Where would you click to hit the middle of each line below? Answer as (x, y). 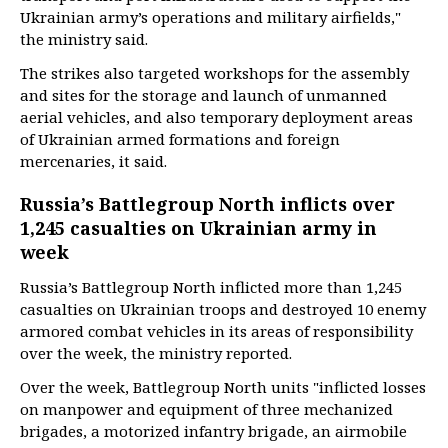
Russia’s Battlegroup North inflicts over (207, 204)
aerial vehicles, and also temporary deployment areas (216, 117)
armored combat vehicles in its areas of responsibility (216, 331)
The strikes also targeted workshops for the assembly (214, 73)
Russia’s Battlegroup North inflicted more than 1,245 (211, 287)
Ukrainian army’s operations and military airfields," (210, 17)
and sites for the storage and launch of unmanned (203, 95)
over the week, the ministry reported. (156, 353)
